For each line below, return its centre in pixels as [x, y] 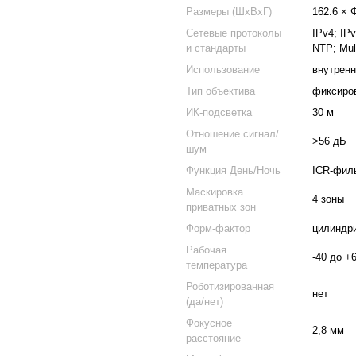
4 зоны [328, 199]
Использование [223, 70]
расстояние [213, 338]
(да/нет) [205, 302]
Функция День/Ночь [233, 170]
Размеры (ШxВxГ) [229, 12]
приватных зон [221, 207]
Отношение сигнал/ [232, 134]
